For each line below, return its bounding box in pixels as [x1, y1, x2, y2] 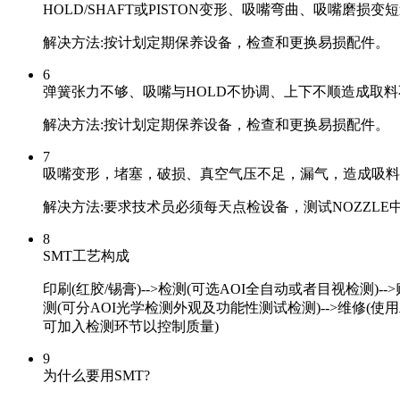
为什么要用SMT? [43, 367, 150, 383]
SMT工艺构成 [43, 247, 129, 263]
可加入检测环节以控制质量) [43, 318, 219, 334]
